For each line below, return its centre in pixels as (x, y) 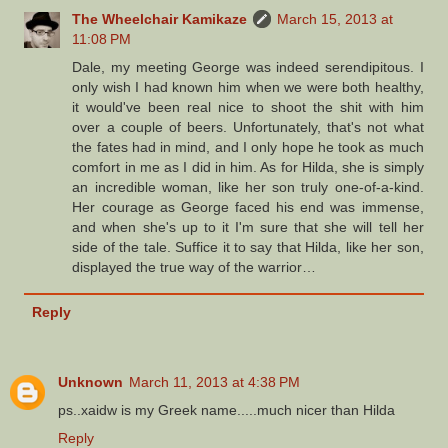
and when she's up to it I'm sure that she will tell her (248, 226)
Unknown (90, 381)
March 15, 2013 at (335, 18)
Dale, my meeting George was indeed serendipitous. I (248, 66)
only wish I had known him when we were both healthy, (248, 86)
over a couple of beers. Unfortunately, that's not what (248, 126)
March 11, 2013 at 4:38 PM (214, 381)
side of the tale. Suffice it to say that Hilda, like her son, (248, 246)
